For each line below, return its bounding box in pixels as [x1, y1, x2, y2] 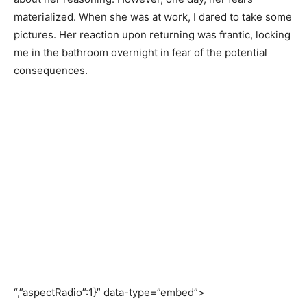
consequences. [14, 64, 88, 77]
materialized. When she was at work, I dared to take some [14, 10, 292, 23]
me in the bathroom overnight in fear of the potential [14, 46, 267, 59]
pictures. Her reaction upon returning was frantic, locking [14, 28, 291, 41]
